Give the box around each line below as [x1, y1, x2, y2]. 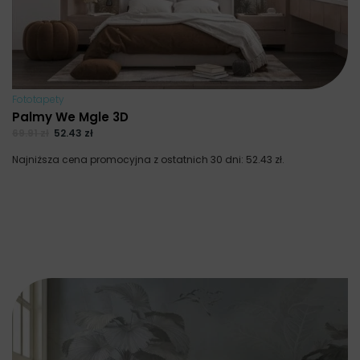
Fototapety [12, 92, 64, 107]
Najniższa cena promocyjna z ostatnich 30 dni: [12, 152, 246, 166]
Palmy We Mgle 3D [12, 108, 129, 126]
